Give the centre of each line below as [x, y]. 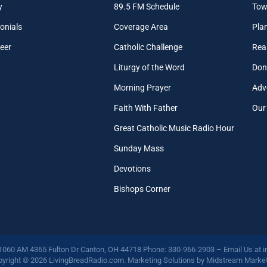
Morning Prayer [142, 87]
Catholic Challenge [148, 47]
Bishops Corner [142, 189]
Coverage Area [141, 27]
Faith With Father [145, 108]
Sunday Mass [139, 148]
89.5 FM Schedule [146, 6]
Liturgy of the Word [149, 67]
